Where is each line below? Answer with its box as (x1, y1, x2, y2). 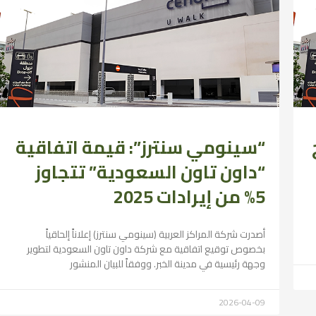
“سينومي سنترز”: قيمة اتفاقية (16, 130, 266, 164)
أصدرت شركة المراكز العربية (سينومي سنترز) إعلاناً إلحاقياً (46, 224, 266, 243)
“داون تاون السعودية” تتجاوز (35, 154, 266, 188)
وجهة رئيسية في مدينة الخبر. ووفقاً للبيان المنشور (70, 254, 266, 273)
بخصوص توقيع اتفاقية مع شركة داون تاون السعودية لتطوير (27, 239, 266, 258)
